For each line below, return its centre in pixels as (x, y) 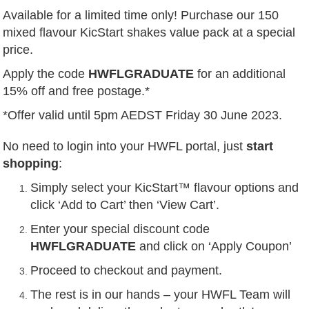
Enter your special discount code (120, 229)
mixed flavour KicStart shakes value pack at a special (149, 33)
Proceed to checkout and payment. (127, 271)
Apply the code (46, 74)
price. (18, 50)
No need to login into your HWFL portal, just (125, 147)
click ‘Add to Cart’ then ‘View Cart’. (125, 205)
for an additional (242, 74)
